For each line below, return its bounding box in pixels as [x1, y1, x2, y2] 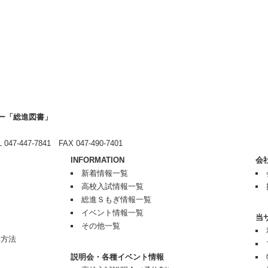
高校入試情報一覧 [81, 182, 144, 191]
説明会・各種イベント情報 [71, 252, 164, 261]
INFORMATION [71, 156, 124, 165]
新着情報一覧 [81, 169, 128, 178]
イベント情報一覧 [81, 208, 144, 217]
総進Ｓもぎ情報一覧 [81, 195, 151, 204]
